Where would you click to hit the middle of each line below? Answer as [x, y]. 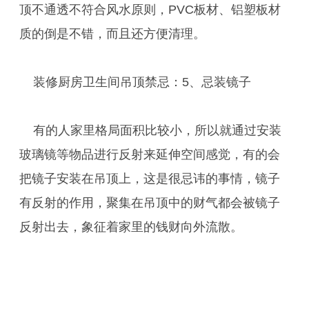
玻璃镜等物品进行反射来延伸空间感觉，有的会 [150, 154]
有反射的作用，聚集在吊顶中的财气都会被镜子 [150, 203]
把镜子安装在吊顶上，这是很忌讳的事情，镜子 [150, 179]
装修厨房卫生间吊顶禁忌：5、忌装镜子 [142, 82]
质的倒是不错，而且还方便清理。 [112, 34]
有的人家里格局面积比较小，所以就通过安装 [157, 130]
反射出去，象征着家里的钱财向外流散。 [131, 227]
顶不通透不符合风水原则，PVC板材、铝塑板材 [150, 10]
